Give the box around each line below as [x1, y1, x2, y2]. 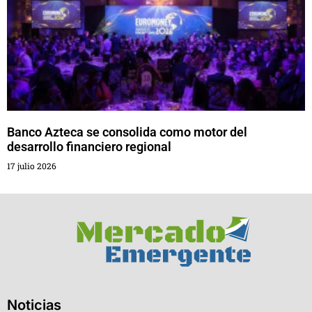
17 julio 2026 [7, 159, 56, 171]
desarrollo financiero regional [7, 139, 171, 154]
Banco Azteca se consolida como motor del [7, 124, 247, 139]
